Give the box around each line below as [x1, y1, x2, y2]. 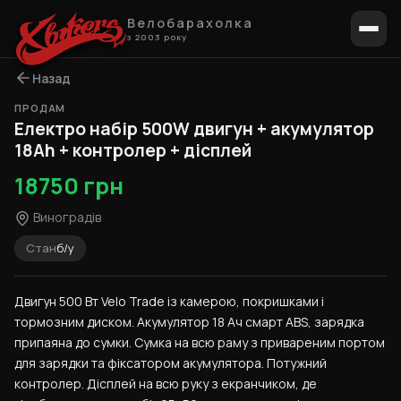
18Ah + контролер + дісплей [14, 139, 252, 162]
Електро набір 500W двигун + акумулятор [14, 117, 374, 141]
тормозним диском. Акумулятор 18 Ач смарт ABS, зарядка [14, 313, 364, 331]
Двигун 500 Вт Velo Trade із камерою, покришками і [14, 293, 324, 311]
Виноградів [30, 209, 101, 226]
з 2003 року [127, 31, 187, 43]
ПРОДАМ [14, 101, 66, 115]
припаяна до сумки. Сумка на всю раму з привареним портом [14, 334, 385, 352]
